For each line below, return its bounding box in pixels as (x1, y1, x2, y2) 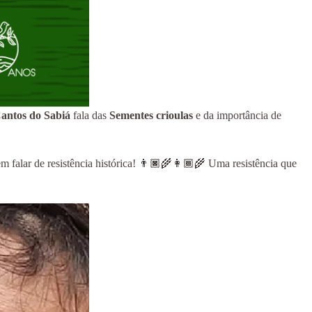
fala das (73, 109, 109, 121)
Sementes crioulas (109, 109, 193, 121)
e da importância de (193, 109, 281, 121)
